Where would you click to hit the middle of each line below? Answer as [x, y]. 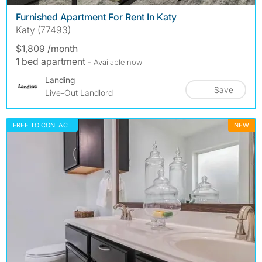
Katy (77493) [43, 30]
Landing [60, 80]
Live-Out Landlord [79, 92]
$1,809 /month [47, 48]
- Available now [115, 62]
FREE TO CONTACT [42, 125]
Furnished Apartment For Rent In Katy [96, 17]
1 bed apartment [52, 61]
